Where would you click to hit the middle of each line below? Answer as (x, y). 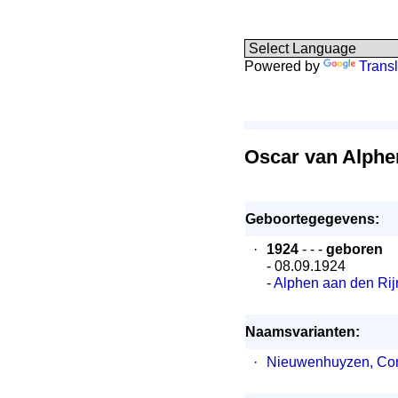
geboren (354, 249)
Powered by (284, 66)
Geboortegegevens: (312, 219)
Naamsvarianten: (302, 332)
